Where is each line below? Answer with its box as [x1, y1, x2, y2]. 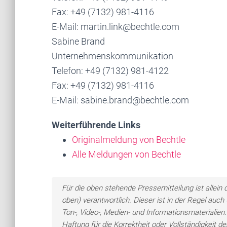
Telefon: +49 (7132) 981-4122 [52, 65, 169, 76]
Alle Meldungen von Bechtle [72, 149, 181, 160]
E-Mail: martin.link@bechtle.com [52, 21, 179, 32]
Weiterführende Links [52, 120, 140, 130]
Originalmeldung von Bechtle [72, 134, 185, 145]
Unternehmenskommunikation [52, 51, 173, 61]
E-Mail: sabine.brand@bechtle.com [52, 95, 189, 105]
